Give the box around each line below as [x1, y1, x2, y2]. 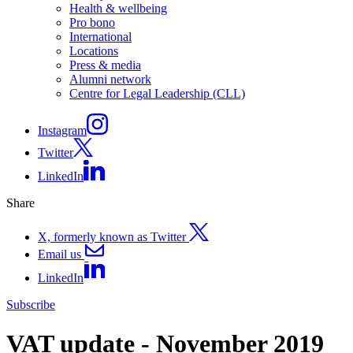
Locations [69, 44, 118, 58]
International [69, 30, 132, 44]
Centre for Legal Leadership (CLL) [69, 87, 245, 101]
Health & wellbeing [69, 2, 167, 16]
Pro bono [69, 16, 115, 30]
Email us [38, 247, 81, 261]
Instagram [38, 124, 87, 138]
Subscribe [6, 298, 55, 312]
